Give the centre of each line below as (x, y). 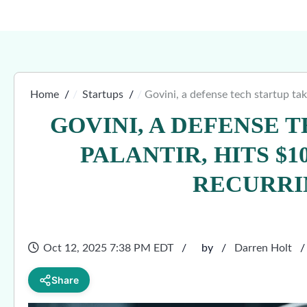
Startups (103, 95)
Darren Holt (263, 248)
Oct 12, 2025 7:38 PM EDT (108, 248)
